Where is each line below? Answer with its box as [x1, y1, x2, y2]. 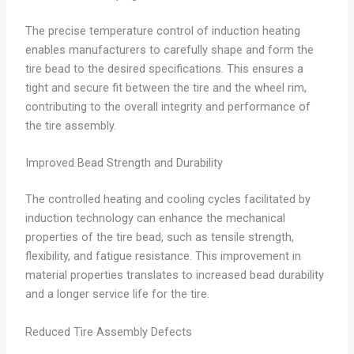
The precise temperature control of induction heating [24, 24, 300, 39]
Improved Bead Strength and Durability [24, 156, 223, 171]
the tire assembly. [24, 119, 116, 134]
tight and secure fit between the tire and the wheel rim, [24, 81, 307, 96]
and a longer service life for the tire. [24, 287, 209, 302]
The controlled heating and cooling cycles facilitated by [24, 192, 311, 207]
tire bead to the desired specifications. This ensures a [24, 62, 303, 77]
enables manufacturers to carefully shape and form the [24, 43, 314, 58]
